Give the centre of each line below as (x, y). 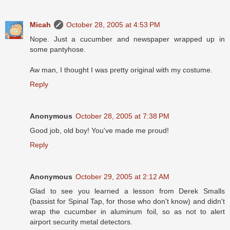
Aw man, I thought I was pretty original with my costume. (121, 70)
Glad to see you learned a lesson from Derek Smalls (127, 191)
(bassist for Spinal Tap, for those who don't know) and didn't (127, 202)
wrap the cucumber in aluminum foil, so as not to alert (127, 212)
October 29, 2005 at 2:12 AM (122, 177)
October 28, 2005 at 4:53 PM (113, 25)
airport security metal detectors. (81, 222)
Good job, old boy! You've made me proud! (99, 131)
